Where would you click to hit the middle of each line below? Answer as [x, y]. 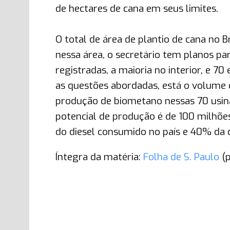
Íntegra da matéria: [99, 157]
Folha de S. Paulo [181, 157]
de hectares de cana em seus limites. [137, 8]
